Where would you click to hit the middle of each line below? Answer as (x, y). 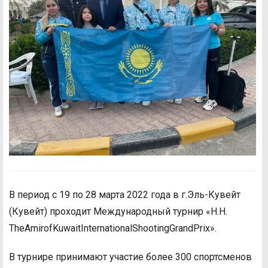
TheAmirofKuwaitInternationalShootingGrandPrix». (113, 229)
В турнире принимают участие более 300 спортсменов (130, 257)
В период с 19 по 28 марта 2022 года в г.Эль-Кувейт (125, 195)
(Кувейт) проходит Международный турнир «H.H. (118, 212)
